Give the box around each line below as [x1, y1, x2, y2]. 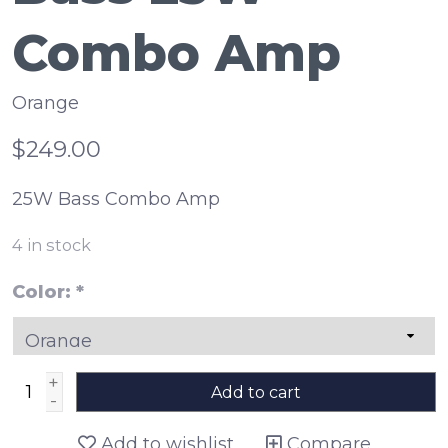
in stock [27, 235, 91, 256]
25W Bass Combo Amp [12, 188, 220, 211]
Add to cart [210, 383, 301, 403]
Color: [12, 281, 76, 304]
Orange [12, 92, 79, 115]
